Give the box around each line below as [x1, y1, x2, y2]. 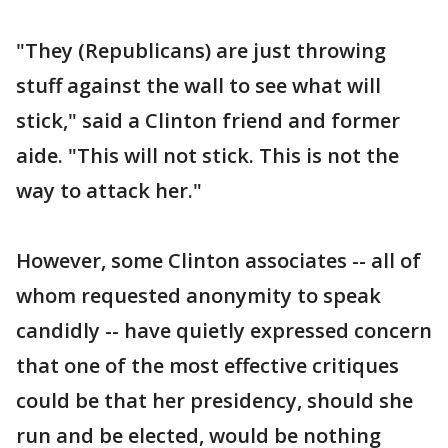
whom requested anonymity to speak [16, 281, 381, 309]
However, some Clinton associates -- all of [16, 246, 421, 274]
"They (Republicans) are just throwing [16, 36, 386, 64]
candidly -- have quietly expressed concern [16, 316, 432, 344]
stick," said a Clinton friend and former [16, 106, 400, 134]
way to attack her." [16, 176, 202, 204]
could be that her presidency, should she [16, 386, 413, 414]
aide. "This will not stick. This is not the [16, 141, 399, 169]
